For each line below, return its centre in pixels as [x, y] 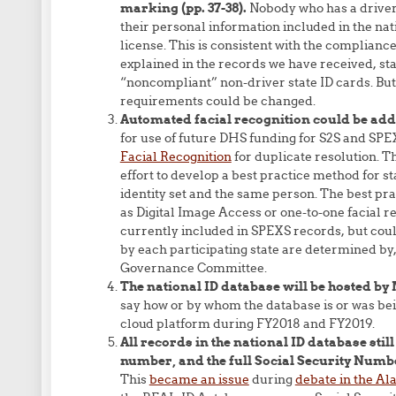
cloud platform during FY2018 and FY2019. [247, 324]
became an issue [199, 379]
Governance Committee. [193, 268]
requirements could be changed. [217, 101]
